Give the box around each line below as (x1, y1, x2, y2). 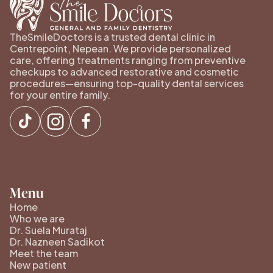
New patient (10, 258, 66, 271)
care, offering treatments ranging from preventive (10, 53, 246, 66)
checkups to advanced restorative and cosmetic (10, 65, 239, 78)
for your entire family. (10, 88, 110, 101)
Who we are (10, 211, 65, 225)
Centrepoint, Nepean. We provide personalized (10, 41, 231, 55)
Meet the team (10, 246, 78, 260)
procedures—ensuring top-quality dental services (10, 76, 244, 90)
